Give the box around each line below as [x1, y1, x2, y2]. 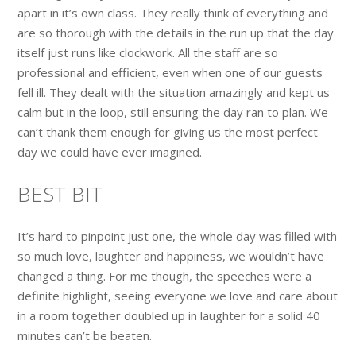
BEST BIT [17, 179, 103, 208]
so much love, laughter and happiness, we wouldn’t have [17, 247, 325, 264]
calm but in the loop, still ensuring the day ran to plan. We [17, 103, 329, 120]
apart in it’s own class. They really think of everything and [17, 4, 329, 21]
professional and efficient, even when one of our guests [17, 64, 323, 80]
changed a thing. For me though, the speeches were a [17, 267, 312, 284]
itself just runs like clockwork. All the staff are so [17, 44, 279, 60]
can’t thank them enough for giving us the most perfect [17, 123, 319, 140]
